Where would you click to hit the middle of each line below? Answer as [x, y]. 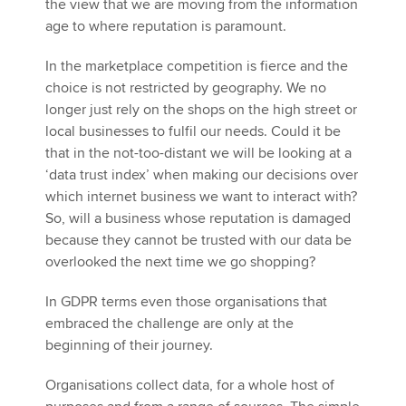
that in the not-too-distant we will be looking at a [198, 153]
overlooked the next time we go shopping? [180, 262]
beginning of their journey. [129, 345]
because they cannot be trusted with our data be [198, 240]
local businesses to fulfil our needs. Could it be [193, 131]
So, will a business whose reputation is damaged [198, 218]
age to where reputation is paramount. [166, 26]
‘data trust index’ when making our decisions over [202, 175]
